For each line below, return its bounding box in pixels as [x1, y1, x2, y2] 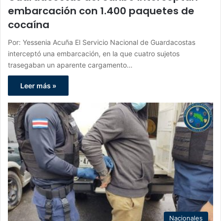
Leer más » [20, 81, 56, 90]
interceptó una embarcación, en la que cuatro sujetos [8, 49, 180, 58]
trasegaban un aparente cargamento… [8, 60, 133, 69]
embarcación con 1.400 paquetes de [8, 3, 194, 18]
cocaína [8, 17, 49, 32]
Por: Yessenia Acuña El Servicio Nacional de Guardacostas [8, 37, 195, 46]
